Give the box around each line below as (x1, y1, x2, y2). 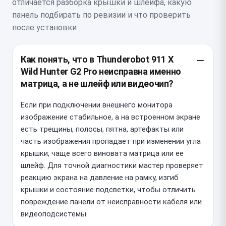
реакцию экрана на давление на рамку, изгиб (21, 173, 179, 182)
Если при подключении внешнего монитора (21, 100, 173, 109)
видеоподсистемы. (21, 209, 88, 218)
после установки (12, 22, 77, 32)
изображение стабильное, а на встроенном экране (21, 112, 200, 122)
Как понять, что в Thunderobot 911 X (21, 53, 174, 65)
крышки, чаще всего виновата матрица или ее (21, 148, 184, 158)
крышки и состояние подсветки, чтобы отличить (21, 185, 196, 194)
